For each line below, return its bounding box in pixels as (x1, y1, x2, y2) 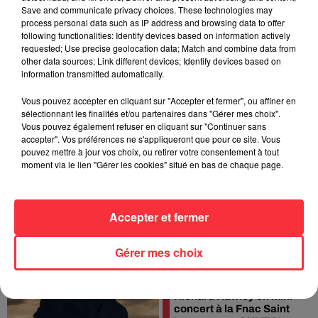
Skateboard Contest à (174, 144, 284, 155)
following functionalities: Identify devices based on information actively (21, 29, 290, 41)
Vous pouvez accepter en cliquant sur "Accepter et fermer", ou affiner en (21, 94, 296, 106)
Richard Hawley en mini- (174, 290, 296, 302)
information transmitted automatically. (21, 67, 164, 79)
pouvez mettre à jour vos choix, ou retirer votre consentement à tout (21, 146, 279, 158)
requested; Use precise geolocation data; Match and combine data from (21, 42, 296, 54)
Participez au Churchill (174, 131, 289, 143)
